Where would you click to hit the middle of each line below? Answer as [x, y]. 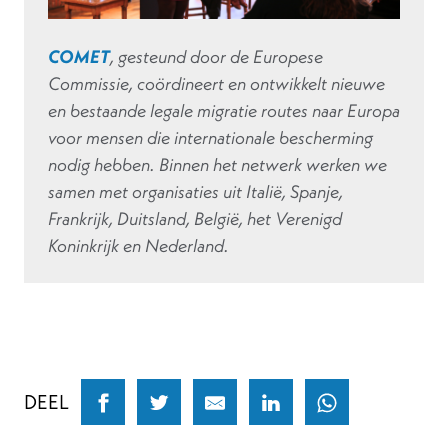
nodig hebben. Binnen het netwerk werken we [217, 165]
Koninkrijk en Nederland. [138, 246]
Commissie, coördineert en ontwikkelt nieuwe [216, 84]
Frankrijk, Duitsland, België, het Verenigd [195, 219]
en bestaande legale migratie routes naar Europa [224, 111]
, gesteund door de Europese [216, 57]
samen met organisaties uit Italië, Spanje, [195, 192]
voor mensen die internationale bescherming [210, 138]
